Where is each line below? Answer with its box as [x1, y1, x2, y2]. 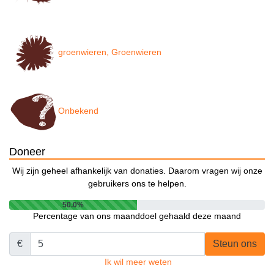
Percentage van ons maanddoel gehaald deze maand [33, 211, 241, 221]
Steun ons [213, 239, 257, 250]
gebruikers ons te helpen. [87, 179, 187, 189]
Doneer [9, 146, 45, 158]
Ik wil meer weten [105, 257, 172, 267]
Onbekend [58, 106, 98, 116]
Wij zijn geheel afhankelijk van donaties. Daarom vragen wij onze [12, 166, 262, 176]
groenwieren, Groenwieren [58, 47, 161, 57]
